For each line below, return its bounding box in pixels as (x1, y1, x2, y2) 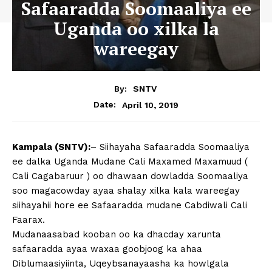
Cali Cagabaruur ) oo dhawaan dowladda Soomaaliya (12, 171, 248, 182)
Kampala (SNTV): (12, 141, 90, 153)
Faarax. (12, 214, 45, 226)
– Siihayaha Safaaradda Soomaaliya (90, 141, 250, 153)
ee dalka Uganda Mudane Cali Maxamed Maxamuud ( (12, 156, 248, 168)
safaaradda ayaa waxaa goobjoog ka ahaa (12, 243, 202, 255)
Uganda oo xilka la (53, 16, 219, 41)
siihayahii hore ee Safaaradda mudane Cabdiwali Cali (12, 200, 247, 211)
